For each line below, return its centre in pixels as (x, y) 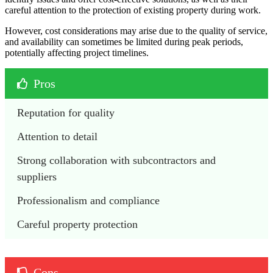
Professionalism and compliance (88, 201)
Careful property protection (77, 225)
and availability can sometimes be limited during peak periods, (124, 42)
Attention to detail (57, 137)
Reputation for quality (66, 113)
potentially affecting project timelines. (77, 53)
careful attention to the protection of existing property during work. (133, 10)
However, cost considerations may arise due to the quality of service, (136, 31)
